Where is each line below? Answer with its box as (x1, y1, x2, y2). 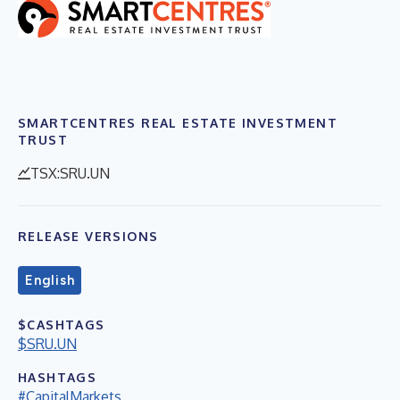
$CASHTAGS (18, 316, 105, 332)
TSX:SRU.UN (30, 163, 110, 182)
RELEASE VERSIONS (18, 228, 159, 244)
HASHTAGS (18, 369, 97, 385)
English (25, 271, 75, 288)
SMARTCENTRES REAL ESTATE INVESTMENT (18, 114, 337, 130)
